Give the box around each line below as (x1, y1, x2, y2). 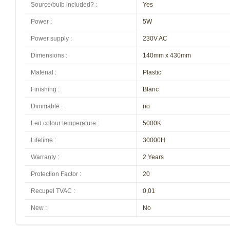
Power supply (31, 35, 69, 42)
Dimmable (31, 103, 60, 110)
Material (31, 69, 53, 76)
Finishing (31, 86, 56, 93)
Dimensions (31, 52, 64, 59)
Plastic (143, 69, 161, 76)
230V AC (143, 35, 167, 42)
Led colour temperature (31, 120, 96, 127)
